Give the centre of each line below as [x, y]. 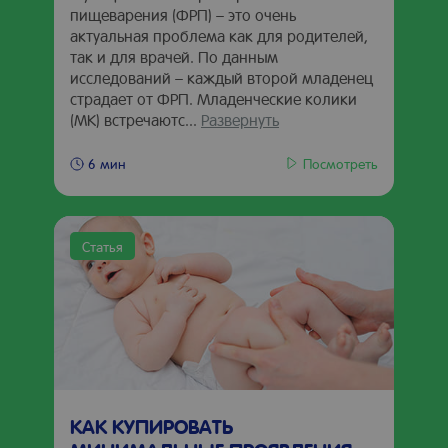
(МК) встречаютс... [135, 119]
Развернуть [240, 119]
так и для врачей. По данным [174, 56]
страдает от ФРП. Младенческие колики [213, 98]
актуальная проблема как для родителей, [219, 35]
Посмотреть [340, 162]
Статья [102, 246]
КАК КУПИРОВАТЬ [151, 426]
